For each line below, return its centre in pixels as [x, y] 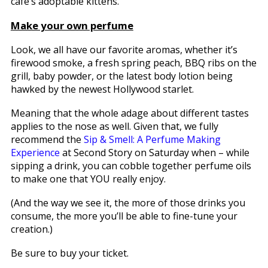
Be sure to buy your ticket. [69, 253]
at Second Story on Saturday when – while [154, 152]
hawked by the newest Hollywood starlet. [102, 89]
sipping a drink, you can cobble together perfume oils [131, 165]
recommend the [47, 139]
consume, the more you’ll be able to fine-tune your [124, 216]
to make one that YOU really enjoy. [88, 179]
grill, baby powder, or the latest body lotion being [121, 76]
